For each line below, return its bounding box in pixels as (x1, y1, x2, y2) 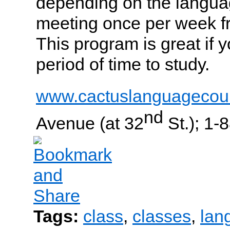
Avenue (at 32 (36, 113, 144, 133)
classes (132, 206, 191, 226)
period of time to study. (36, 54, 209, 74)
